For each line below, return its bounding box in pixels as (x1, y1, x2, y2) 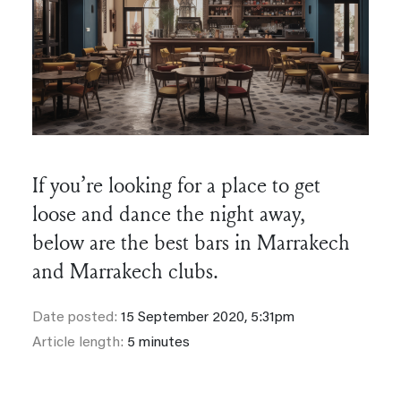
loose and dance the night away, (32, 198, 305, 228)
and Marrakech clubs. (32, 255, 218, 286)
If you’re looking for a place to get (32, 169, 320, 200)
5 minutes (127, 335, 190, 350)
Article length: (32, 335, 127, 350)
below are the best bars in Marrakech (32, 226, 350, 257)
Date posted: (32, 310, 121, 325)
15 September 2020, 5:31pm (121, 310, 294, 325)
